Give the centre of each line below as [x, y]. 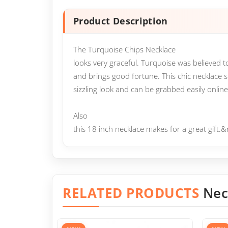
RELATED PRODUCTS [133, 193]
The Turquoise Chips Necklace [124, 49]
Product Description [121, 21]
